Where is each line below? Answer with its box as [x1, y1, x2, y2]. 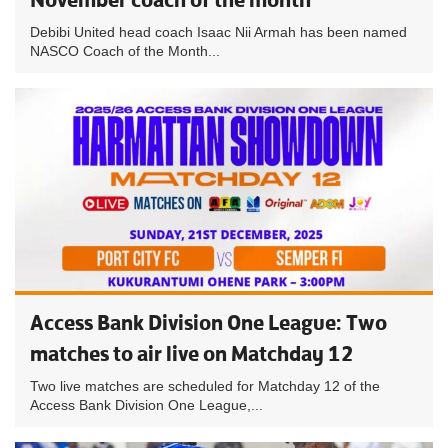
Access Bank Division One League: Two [30, 309, 387, 336]
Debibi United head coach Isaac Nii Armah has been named [30, 24, 407, 40]
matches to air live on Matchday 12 [30, 340, 354, 367]
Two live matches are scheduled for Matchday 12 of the [30, 378, 380, 394]
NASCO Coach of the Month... [30, 43, 220, 59]
